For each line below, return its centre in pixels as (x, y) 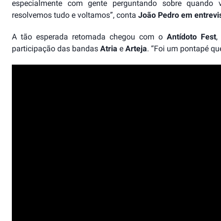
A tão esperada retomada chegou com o (89, 37)
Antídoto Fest (191, 37)
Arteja (136, 49)
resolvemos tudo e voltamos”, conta (75, 15)
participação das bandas (56, 49)
